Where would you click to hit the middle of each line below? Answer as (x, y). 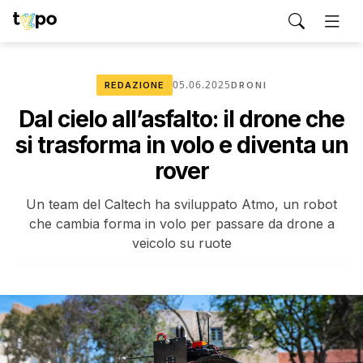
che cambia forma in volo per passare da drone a (181, 224)
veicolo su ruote (181, 243)
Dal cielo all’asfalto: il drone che (181, 119)
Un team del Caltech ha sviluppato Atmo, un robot (181, 204)
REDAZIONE (134, 85)
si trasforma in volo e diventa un (181, 145)
